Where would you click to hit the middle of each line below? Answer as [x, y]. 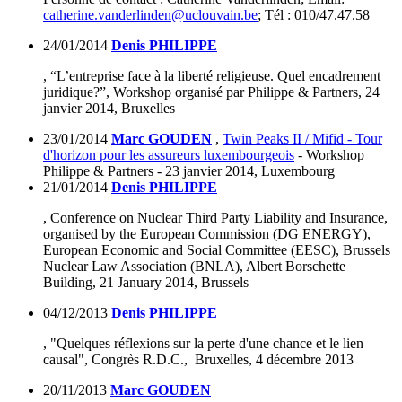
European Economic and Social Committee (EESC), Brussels [217, 250]
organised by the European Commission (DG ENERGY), [207, 234]
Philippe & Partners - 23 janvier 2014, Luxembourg [189, 171]
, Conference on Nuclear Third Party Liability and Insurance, [215, 218]
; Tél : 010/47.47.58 [314, 15]
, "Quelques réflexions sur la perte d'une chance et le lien [203, 344]
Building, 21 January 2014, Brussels [146, 283]
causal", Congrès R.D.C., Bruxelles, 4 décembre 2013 [198, 360]
